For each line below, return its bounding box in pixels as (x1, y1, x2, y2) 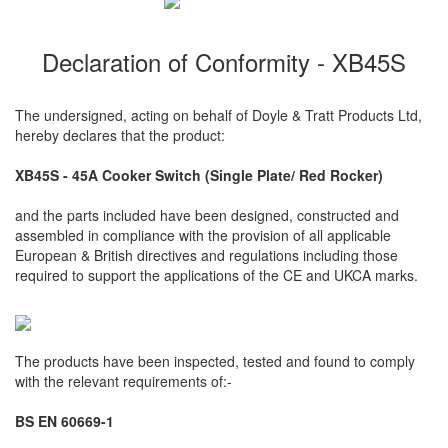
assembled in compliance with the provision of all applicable (15, 224, 391, 245)
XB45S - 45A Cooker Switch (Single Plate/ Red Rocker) (15, 164, 383, 185)
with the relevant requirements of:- (15, 370, 232, 391)
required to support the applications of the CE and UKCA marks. (15, 264, 418, 285)
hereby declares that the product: (15, 124, 225, 145)
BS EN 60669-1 (15, 410, 114, 431)
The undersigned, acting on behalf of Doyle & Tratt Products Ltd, (15, 104, 422, 125)
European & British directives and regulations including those (15, 244, 398, 265)
